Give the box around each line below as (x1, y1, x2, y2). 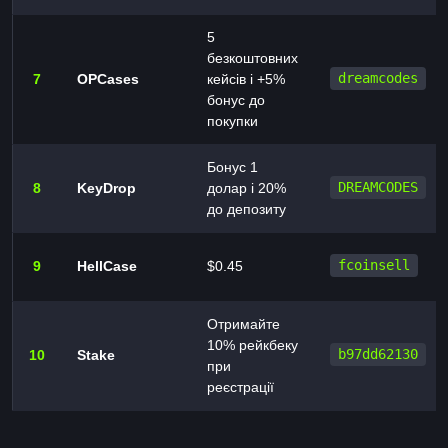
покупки (207, 112, 258, 129)
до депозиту (207, 200, 286, 217)
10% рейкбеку (207, 336, 298, 353)
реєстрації (207, 378, 274, 395)
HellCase (77, 257, 137, 274)
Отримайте (207, 315, 280, 332)
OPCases (77, 70, 139, 87)
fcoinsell (338, 257, 410, 274)
